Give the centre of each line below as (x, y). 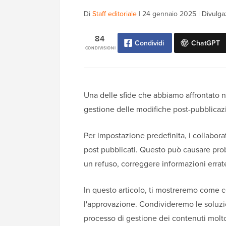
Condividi (150, 43)
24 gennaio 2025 (169, 14)
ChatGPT (206, 43)
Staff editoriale (115, 14)
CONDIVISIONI (100, 48)
